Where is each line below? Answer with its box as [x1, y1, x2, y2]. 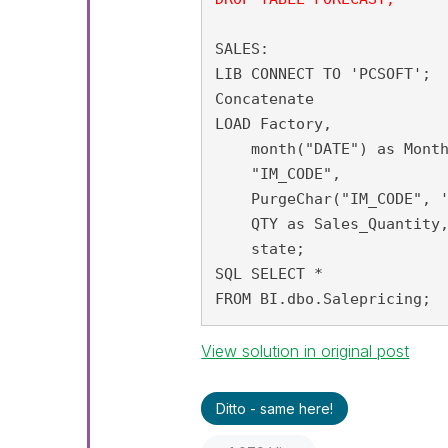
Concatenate [215, 90, 315, 108]
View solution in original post [201, 340, 410, 361]
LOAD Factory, [215, 115, 333, 133]
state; [215, 240, 306, 258]
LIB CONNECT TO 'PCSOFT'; [215, 65, 432, 83]
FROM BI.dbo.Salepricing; [215, 290, 432, 308]
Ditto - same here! [216, 399, 334, 417]
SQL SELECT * [215, 265, 324, 283]
